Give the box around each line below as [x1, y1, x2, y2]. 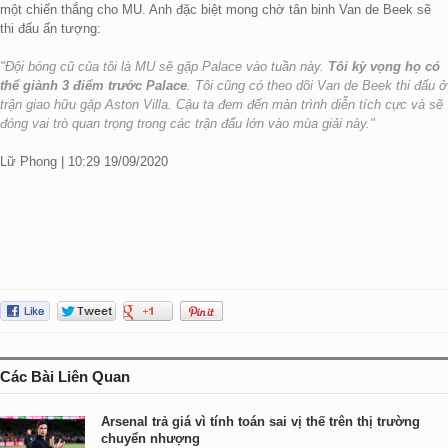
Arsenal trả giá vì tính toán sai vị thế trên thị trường [101, 413, 420, 429]
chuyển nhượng [101, 430, 200, 446]
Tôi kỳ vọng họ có [328, 58, 440, 74]
